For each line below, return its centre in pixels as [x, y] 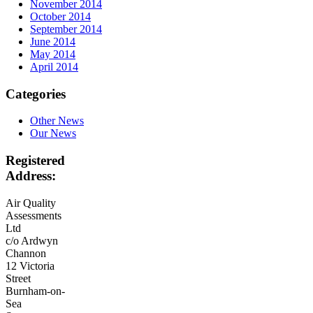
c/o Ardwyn [32, 240]
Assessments [34, 215]
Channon [26, 253]
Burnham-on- [35, 291]
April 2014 [54, 66]
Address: [31, 175]
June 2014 [53, 41]
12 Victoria [30, 265]
